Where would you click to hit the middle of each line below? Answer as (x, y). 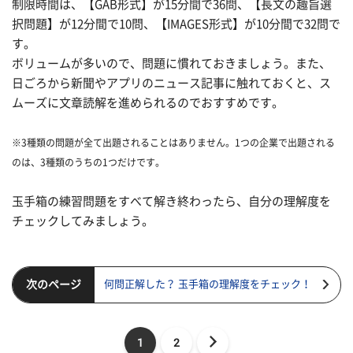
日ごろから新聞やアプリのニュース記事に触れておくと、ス (171, 83)
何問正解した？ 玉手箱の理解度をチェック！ (208, 284)
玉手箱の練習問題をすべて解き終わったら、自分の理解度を (171, 201)
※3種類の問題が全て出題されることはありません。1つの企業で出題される (173, 142)
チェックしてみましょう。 (83, 221)
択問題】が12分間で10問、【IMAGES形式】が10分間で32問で (176, 24)
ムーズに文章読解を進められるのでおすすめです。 (149, 102)
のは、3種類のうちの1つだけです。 (88, 162)
